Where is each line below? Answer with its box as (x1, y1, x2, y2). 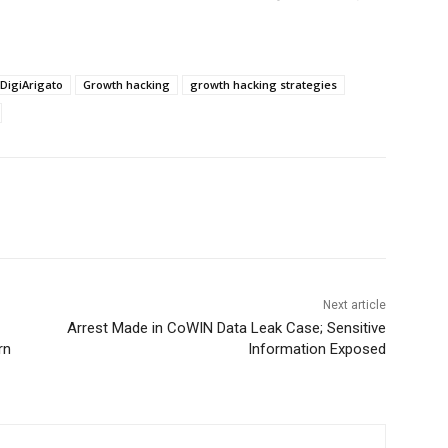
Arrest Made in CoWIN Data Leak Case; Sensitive (66, 319, 386, 338)
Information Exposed (247, 340, 386, 359)
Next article (322, 298, 386, 313)
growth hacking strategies (190, 77, 337, 93)
